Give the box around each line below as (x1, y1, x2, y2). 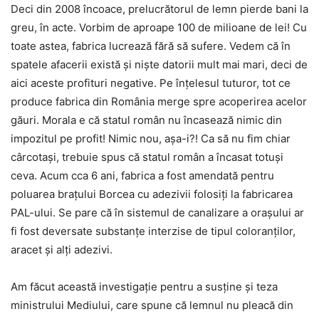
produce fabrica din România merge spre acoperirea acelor (11, 95, 307, 109)
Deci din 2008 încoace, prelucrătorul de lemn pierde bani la (11, 2, 308, 16)
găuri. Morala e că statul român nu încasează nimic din (11, 113, 282, 127)
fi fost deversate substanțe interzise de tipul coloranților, (11, 224, 296, 239)
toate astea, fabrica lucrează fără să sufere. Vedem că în (11, 39, 291, 53)
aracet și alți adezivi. (11, 243, 113, 257)
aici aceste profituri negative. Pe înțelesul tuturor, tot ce (11, 76, 291, 90)
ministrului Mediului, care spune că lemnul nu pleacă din (11, 298, 293, 313)
